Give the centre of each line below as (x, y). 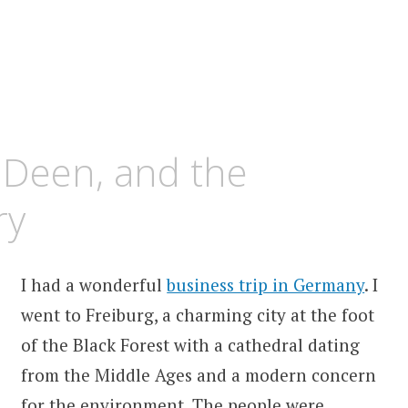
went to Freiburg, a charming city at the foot (198, 314)
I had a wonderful (94, 284)
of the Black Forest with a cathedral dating (191, 344)
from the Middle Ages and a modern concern (199, 374)
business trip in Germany (266, 284)
